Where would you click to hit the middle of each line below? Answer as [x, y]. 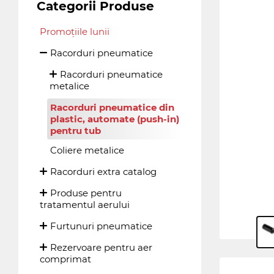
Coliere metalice [87, 150]
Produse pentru [86, 193]
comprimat [65, 259]
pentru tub [76, 131]
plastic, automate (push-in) [115, 119]
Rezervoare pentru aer [101, 247]
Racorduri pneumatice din [112, 107]
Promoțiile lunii [75, 31]
